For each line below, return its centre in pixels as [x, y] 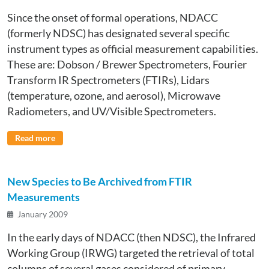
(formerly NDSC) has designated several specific [118, 34]
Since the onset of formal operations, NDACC [113, 18]
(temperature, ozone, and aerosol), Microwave [114, 96]
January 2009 [43, 214]
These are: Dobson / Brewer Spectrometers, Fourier [127, 65]
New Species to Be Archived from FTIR [100, 182]
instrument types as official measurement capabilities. [133, 49]
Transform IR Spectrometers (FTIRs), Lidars [108, 80]
